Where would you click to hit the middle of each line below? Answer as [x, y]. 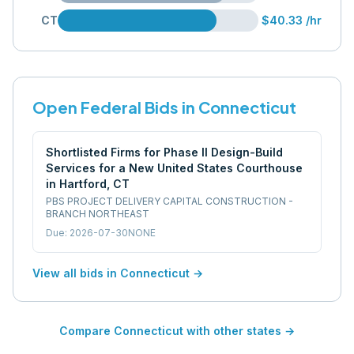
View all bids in [76, 273]
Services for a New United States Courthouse [174, 168]
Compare [87, 331]
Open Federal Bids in [115, 107]
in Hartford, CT [88, 184]
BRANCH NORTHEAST [98, 214]
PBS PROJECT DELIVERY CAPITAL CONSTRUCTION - [169, 201]
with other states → [239, 331]
